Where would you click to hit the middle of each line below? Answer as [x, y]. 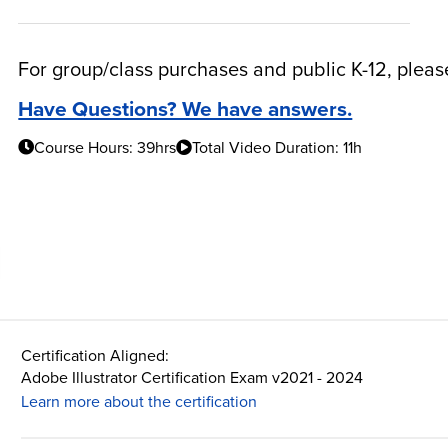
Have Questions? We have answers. [185, 108]
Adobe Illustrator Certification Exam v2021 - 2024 [192, 377]
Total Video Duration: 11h [277, 147]
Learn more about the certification [139, 401]
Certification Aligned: [95, 355]
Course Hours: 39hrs [105, 147]
